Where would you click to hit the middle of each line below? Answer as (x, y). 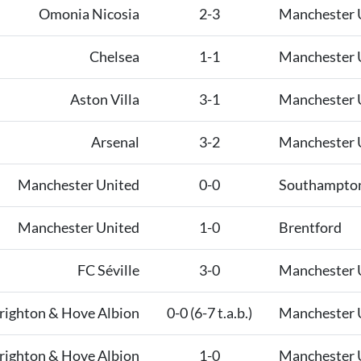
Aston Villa (104, 100)
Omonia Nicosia (89, 15)
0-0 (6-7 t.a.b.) (209, 313)
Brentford (311, 228)
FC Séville (108, 271)
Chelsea (114, 57)
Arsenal (115, 143)
